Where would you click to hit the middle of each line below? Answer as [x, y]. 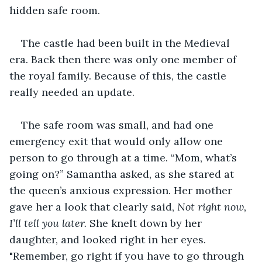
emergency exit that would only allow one [118, 141]
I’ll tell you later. [48, 223]
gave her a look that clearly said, [93, 206]
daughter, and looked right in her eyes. [109, 239]
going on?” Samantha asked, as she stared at [123, 174]
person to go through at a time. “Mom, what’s [125, 157]
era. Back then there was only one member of [124, 59]
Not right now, [213, 206]
